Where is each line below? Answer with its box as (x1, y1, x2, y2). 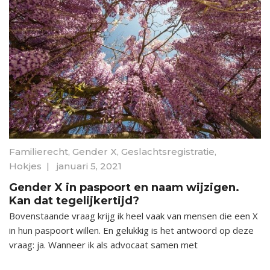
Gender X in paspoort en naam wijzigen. (9, 181, 239, 195)
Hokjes (9, 160, 42, 172)
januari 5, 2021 (57, 160, 122, 172)
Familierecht (9, 146, 68, 158)
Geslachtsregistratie (121, 146, 215, 158)
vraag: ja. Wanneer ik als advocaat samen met (9, 239, 198, 251)
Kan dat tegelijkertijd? (9, 194, 139, 208)
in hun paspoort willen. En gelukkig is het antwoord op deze (9, 224, 254, 237)
